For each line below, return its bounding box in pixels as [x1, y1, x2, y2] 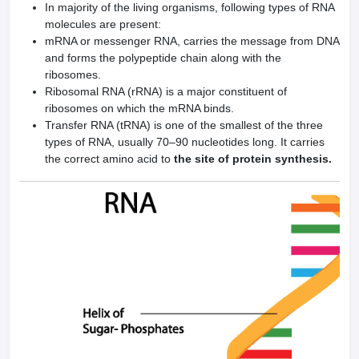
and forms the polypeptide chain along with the [45, 51, 281, 64]
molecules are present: [45, 18, 161, 30]
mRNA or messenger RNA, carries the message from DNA [45, 34, 339, 47]
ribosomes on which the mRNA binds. [45, 102, 234, 115]
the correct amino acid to [45, 152, 171, 165]
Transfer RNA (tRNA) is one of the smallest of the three [45, 119, 323, 131]
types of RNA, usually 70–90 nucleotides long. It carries [45, 135, 325, 148]
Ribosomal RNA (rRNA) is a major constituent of [45, 85, 287, 98]
